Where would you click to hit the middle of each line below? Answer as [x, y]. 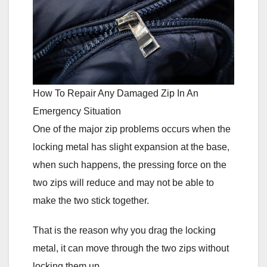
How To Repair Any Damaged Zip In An [116, 93]
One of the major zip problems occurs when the [132, 129]
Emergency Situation [77, 111]
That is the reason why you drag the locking [124, 230]
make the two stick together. [91, 200]
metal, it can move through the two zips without [131, 248]
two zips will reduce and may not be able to [123, 182]
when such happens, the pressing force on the [130, 164]
